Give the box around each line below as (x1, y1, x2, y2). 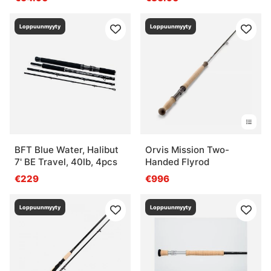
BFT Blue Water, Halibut (15, 143, 119, 155)
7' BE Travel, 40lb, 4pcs (15, 155, 117, 168)
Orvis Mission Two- (145, 143, 229, 155)
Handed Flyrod (145, 155, 209, 168)
